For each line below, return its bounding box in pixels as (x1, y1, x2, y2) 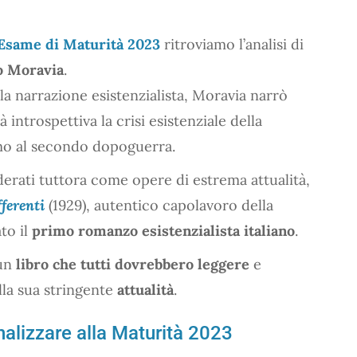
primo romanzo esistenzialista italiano (32, 221, 295, 240)
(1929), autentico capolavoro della (45, 195, 273, 214)
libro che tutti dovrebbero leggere (16, 254, 249, 273)
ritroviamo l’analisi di (160, 34, 304, 53)
